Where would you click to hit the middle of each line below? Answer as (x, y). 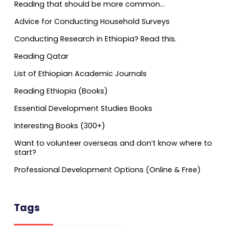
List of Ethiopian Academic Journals (81, 73)
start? (25, 152)
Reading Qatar (41, 56)
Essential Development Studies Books (83, 108)
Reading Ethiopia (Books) (61, 91)
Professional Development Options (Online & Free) (108, 169)
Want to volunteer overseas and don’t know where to (113, 143)
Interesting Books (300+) (60, 125)
